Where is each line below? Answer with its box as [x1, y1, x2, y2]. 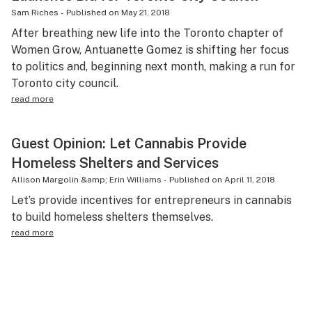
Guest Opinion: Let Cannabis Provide [11, 135, 247, 152]
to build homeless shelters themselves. [11, 210, 213, 224]
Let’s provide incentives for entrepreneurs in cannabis [11, 194, 292, 207]
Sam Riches [11, 8, 58, 17]
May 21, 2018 [121, 8, 170, 17]
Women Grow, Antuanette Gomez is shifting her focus [11, 43, 289, 56]
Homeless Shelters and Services [11, 155, 219, 171]
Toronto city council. [11, 77, 118, 90]
